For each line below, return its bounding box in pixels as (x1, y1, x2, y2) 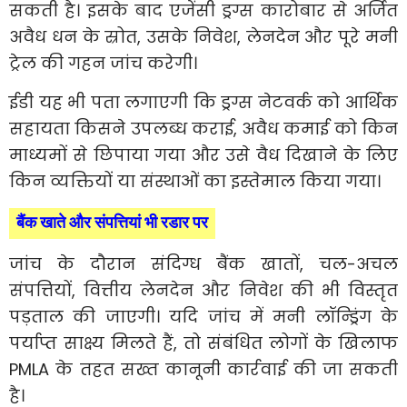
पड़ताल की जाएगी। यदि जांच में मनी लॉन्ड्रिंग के (9, 304, 398, 328)
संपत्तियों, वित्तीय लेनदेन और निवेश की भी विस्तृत (9, 278, 398, 302)
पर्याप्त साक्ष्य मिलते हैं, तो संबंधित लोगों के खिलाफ (9, 331, 398, 354)
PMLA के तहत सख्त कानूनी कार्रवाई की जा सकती (9, 357, 398, 381)
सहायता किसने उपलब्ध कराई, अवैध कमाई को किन (9, 116, 398, 140)
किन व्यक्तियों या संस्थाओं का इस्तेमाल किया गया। (9, 169, 381, 193)
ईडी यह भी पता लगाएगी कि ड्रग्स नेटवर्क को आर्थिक (9, 90, 398, 114)
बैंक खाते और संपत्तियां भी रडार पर (16, 209, 208, 237)
